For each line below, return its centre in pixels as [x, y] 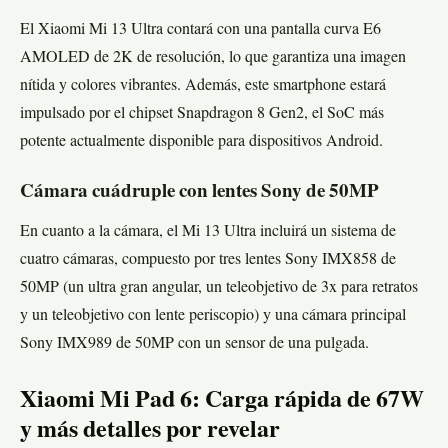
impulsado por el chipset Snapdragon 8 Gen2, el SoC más [202, 113]
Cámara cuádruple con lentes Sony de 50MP [199, 192]
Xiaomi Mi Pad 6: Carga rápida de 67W [222, 400]
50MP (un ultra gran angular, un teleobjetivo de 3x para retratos [219, 287]
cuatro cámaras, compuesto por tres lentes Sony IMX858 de [208, 259]
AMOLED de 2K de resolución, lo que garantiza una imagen [213, 57]
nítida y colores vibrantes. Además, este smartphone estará [203, 85]
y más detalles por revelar [150, 430]
